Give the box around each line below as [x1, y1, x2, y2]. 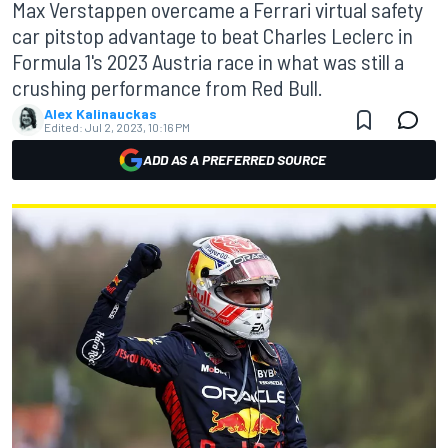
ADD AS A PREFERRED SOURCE [142, 151, 326, 168]
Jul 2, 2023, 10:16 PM [85, 120, 190, 134]
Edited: [44, 120, 83, 134]
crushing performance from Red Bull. [12, 74, 323, 100]
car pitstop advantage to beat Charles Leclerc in [12, 22, 413, 48]
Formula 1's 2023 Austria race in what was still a [12, 48, 404, 74]
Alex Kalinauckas [44, 105, 157, 122]
